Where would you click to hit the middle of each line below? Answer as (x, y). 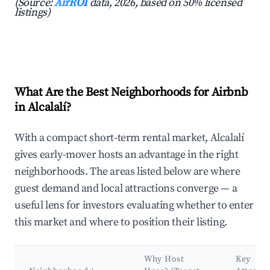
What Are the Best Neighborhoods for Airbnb (131, 93)
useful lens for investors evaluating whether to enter (134, 206)
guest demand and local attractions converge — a (126, 189)
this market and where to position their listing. (121, 222)
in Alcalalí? (43, 108)
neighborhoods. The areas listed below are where (127, 172)
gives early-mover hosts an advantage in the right (127, 155)
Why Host (164, 259)
